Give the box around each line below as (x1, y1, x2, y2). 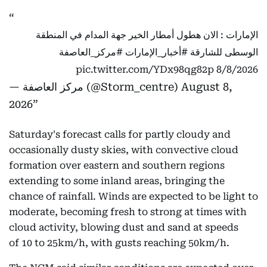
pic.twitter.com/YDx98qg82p (76, 64, 214, 75)
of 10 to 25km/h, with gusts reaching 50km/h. (9, 237, 229, 249)
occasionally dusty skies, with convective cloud (9, 144, 238, 156)
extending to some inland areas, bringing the (9, 175, 225, 187)
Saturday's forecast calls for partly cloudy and (9, 129, 231, 140)
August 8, (181, 80, 232, 93)
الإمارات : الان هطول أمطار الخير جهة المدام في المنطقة (36, 29, 258, 41)
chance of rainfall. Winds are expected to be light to (9, 191, 258, 202)
